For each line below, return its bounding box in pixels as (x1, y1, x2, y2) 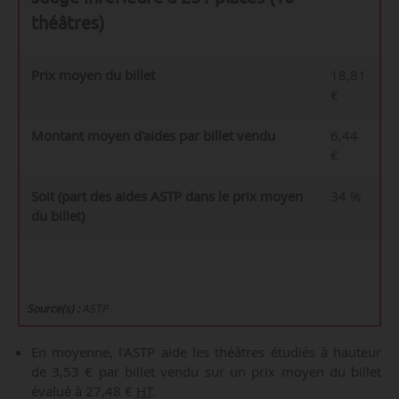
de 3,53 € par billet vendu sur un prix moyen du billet (30, 362, 382, 380)
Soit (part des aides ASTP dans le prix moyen (30, 186, 303, 205)
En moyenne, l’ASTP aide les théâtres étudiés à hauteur (30, 342, 382, 361)
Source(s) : (27, 301, 80, 317)
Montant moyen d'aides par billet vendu (30, 126, 275, 144)
